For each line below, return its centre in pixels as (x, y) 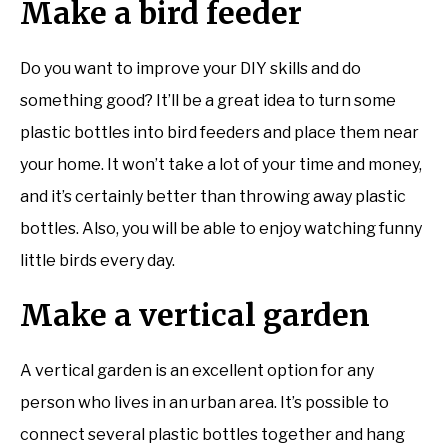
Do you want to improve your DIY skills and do (190, 68)
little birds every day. (97, 260)
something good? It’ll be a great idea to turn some (208, 100)
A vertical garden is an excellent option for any (197, 370)
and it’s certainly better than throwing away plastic (213, 196)
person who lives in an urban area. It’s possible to (204, 402)
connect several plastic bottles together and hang (212, 434)
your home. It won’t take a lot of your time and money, (221, 164)
